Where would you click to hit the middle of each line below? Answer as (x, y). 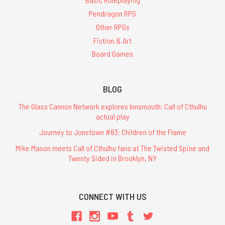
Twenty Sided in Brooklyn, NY (113, 158)
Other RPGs (113, 27)
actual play (113, 117)
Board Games (113, 54)
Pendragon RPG (113, 13)
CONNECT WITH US (113, 196)
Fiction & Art (113, 40)
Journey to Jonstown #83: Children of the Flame (113, 132)
